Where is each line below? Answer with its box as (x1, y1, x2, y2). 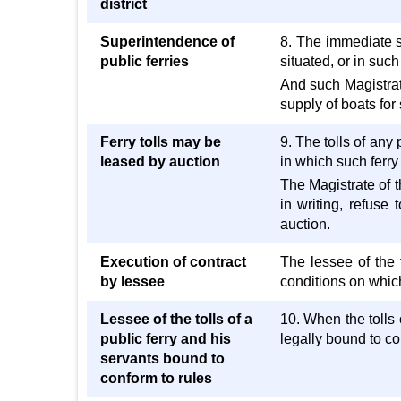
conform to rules (100, 371, 212, 386)
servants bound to (100, 351, 225, 366)
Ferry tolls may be (100, 134, 221, 149)
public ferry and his (100, 331, 231, 346)
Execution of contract (100, 254, 246, 269)
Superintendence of (100, 34, 235, 49)
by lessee (100, 274, 165, 289)
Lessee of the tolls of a (100, 311, 252, 327)
